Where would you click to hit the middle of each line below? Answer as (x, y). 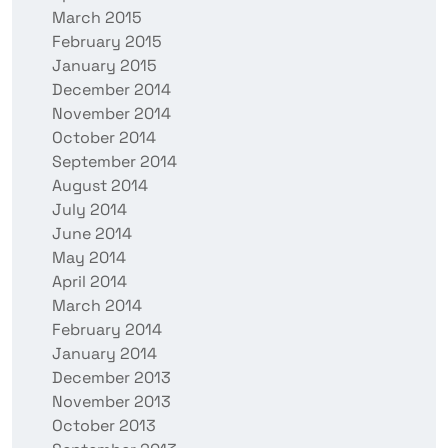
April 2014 (89, 282)
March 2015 (97, 18)
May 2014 (89, 258)
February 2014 (107, 330)
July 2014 (89, 210)
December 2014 (111, 90)
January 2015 (104, 66)
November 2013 (111, 402)
